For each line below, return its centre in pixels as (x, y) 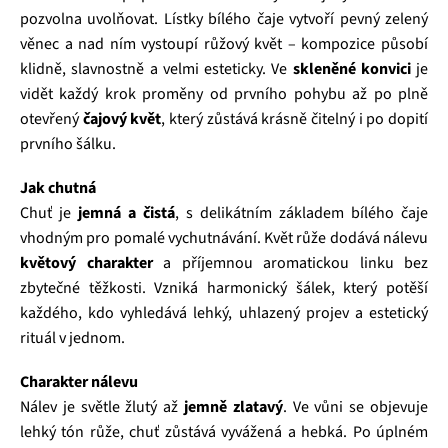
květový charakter (86, 263)
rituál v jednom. (72, 338)
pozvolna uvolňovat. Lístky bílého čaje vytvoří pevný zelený (224, 19)
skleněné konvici (351, 69)
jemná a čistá (126, 213)
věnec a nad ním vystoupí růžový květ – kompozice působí (224, 44)
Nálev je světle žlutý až (102, 407)
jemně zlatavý (233, 407)
